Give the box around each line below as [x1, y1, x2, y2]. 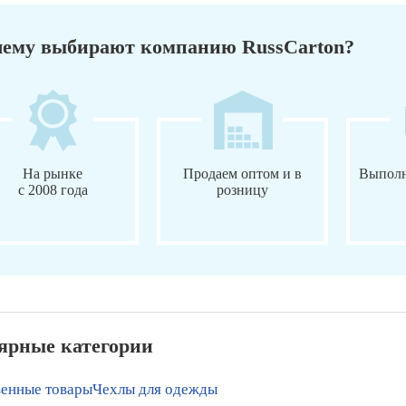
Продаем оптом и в [182, 165, 302, 181]
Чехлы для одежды [92, 380, 217, 398]
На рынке [23, 165, 83, 181]
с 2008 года [17, 181, 88, 198]
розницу [216, 181, 268, 198]
